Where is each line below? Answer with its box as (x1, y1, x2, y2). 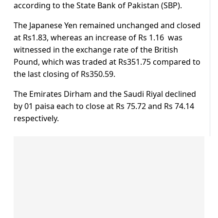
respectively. (14, 113, 59, 124)
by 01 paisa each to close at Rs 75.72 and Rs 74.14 (14, 101, 194, 112)
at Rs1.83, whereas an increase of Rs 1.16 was (14, 32, 182, 43)
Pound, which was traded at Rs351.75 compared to (14, 56, 200, 68)
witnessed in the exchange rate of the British (14, 44, 178, 55)
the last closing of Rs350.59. (14, 69, 115, 80)
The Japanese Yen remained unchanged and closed (14, 20, 200, 31)
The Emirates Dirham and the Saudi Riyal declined (14, 89, 196, 100)
